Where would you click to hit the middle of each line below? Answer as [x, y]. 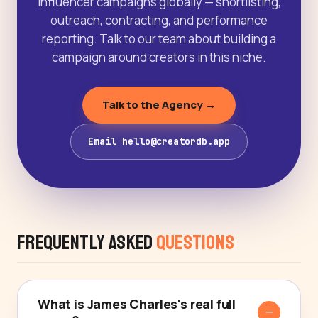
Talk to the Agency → [159, 105]
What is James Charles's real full [137, 304]
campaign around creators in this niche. [159, 57]
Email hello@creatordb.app [159, 142]
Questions [195, 243]
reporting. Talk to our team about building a [159, 39]
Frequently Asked [87, 243]
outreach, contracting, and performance [159, 21]
